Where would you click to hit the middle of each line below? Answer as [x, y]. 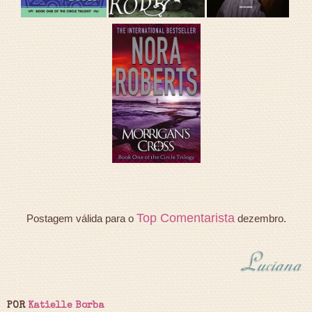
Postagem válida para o [81, 218]
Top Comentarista [185, 218]
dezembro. [260, 218]
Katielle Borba [66, 305]
